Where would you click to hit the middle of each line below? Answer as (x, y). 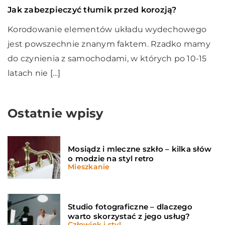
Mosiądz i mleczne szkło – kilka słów (140, 149)
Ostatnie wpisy (55, 113)
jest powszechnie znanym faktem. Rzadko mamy (109, 44)
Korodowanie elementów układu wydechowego (107, 29)
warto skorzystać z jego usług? (129, 216)
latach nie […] (34, 73)
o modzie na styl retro (111, 158)
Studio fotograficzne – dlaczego (130, 206)
